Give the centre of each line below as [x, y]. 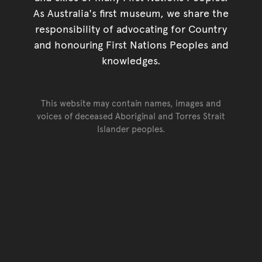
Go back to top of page [187, 153]
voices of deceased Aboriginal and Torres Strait [131, 115]
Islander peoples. [131, 128]
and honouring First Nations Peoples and [131, 44]
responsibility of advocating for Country [131, 28]
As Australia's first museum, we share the [131, 12]
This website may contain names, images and [131, 102]
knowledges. [131, 60]
